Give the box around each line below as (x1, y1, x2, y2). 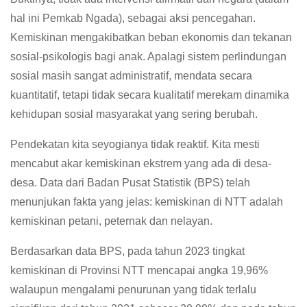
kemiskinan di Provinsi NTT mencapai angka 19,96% (10, 264, 268, 276)
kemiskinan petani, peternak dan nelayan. (10, 214, 212, 227)
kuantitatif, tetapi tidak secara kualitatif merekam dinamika (10, 88, 289, 101)
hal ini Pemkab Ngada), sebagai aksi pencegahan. (10, 12, 256, 24)
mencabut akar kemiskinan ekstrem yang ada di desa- (10, 157, 271, 169)
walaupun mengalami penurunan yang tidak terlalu (10, 283, 256, 295)
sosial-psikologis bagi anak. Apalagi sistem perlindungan (10, 50, 286, 62)
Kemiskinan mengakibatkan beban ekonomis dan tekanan (10, 31, 292, 43)
